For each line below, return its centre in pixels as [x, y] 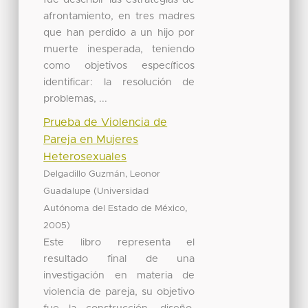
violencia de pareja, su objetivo [119, 291]
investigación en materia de [119, 275]
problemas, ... [76, 98]
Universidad [123, 191]
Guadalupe [67, 191]
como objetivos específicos [119, 65]
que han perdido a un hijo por [119, 32]
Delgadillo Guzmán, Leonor [102, 174]
